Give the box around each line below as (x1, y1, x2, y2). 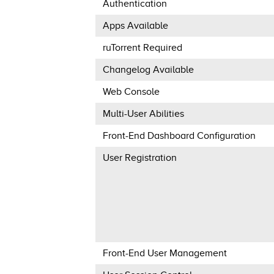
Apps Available (102, 20, 168, 31)
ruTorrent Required (102, 42, 182, 53)
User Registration (102, 152, 177, 163)
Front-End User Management (102, 247, 227, 259)
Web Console (102, 86, 160, 97)
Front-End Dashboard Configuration (102, 130, 256, 141)
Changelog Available (102, 64, 194, 75)
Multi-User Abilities (102, 108, 184, 119)
